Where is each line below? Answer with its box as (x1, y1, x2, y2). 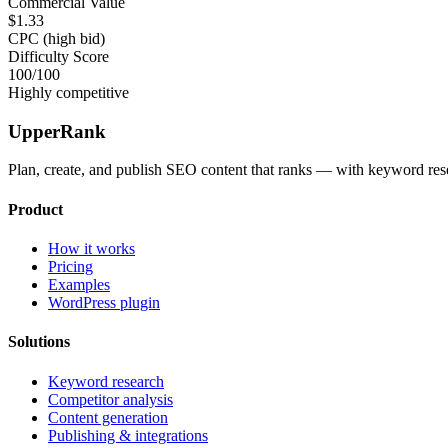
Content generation (48, 408, 168, 426)
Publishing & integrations (48, 426, 208, 444)
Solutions (8, 333, 70, 351)
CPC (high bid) (8, 30, 105, 47)
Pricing (48, 257, 93, 275)
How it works (48, 239, 135, 257)
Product (8, 200, 63, 218)
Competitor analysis (48, 390, 173, 408)
